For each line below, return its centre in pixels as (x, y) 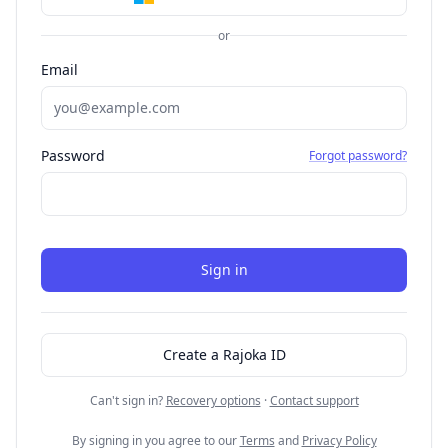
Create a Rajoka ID (224, 354)
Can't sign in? (126, 400)
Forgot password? (358, 155)
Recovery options (213, 400)
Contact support (314, 400)
